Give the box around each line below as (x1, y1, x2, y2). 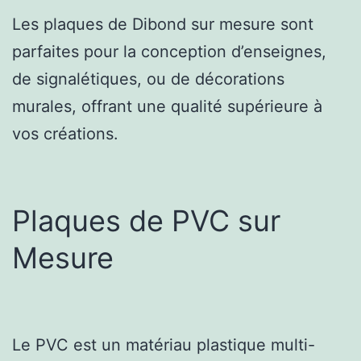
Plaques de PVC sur (12, 202, 280, 239)
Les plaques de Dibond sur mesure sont (12, 14, 313, 34)
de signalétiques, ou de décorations (12, 68, 284, 89)
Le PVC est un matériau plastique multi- (12, 334, 315, 355)
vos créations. (12, 123, 118, 143)
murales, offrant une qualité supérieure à (12, 96, 322, 116)
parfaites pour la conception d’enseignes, (12, 41, 326, 61)
